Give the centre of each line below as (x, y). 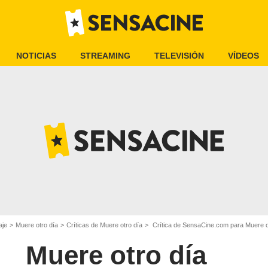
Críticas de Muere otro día (104, 225)
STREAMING (105, 56)
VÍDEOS (243, 56)
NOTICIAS (36, 56)
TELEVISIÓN (179, 56)
